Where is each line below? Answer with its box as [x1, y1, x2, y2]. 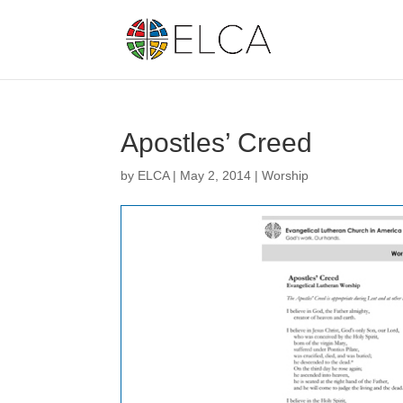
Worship [262, 168, 309, 183]
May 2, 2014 [180, 168, 252, 183]
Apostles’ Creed [121, 128, 313, 157]
